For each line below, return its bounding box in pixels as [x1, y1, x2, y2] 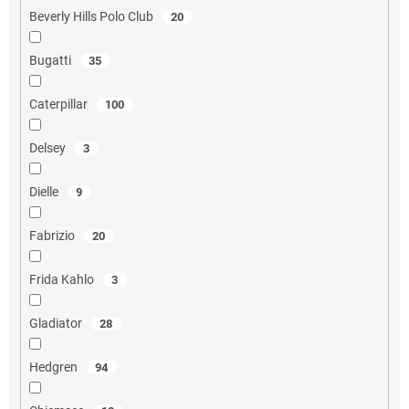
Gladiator [28, 315, 85, 330]
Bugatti [28, 52, 74, 68]
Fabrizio [28, 227, 78, 243]
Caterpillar [28, 96, 90, 111]
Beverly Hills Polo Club [28, 8, 156, 24]
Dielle [28, 184, 61, 199]
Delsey [28, 140, 68, 155]
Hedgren [28, 359, 80, 374]
